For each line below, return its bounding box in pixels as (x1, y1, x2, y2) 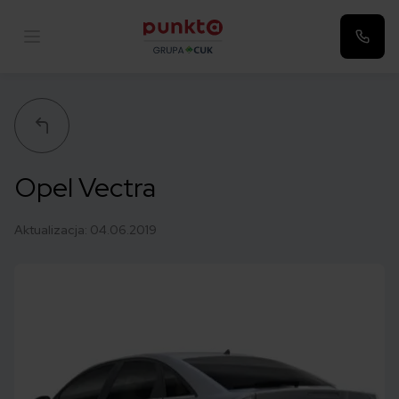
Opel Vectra (15, 169, 156, 205)
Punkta (142, 53, 188, 73)
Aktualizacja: (14, 222, 90, 238)
